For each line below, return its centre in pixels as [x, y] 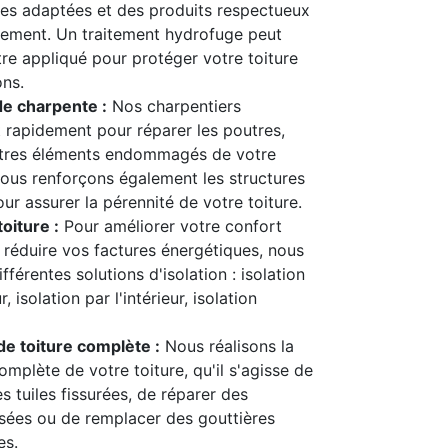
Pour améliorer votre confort [170, 226]
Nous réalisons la [226, 346]
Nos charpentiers [173, 106]
